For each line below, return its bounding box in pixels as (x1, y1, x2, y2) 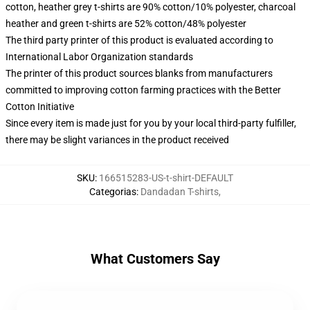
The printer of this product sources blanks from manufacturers (6, 68, 273, 79)
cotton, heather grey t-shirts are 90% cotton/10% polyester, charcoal (6, 1, 295, 12)
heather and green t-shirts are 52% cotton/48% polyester (6, 18, 246, 29)
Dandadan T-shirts (140, 186, 219, 197)
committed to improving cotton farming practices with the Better (6, 84, 281, 95)
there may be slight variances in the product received (6, 134, 229, 145)
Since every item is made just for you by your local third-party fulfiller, (6, 118, 296, 129)
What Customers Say (90, 250, 220, 267)
